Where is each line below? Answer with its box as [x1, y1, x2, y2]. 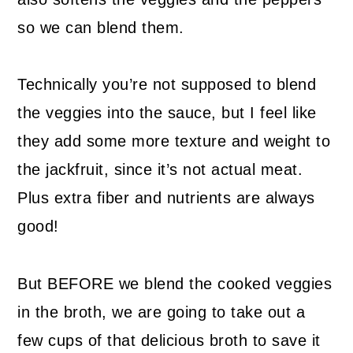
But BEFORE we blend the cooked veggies [17, 275, 333, 293]
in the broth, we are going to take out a [17, 303, 306, 321]
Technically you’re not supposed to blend [17, 76, 317, 94]
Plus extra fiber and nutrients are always [17, 189, 315, 207]
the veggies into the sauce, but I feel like [17, 104, 317, 122]
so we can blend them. [17, 19, 184, 37]
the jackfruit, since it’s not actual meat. [17, 161, 303, 179]
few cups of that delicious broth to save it [17, 332, 321, 350]
